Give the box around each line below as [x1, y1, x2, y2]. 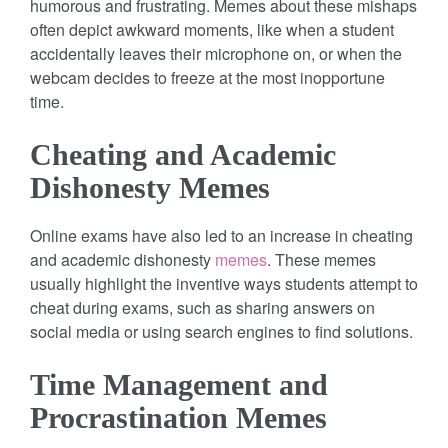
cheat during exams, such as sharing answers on [30, 295, 375, 319]
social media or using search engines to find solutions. [30, 319, 413, 343]
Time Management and [30, 367, 328, 401]
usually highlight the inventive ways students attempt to [30, 271, 418, 295]
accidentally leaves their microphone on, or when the [30, 41, 402, 65]
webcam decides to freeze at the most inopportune [30, 65, 385, 89]
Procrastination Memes [30, 400, 327, 434]
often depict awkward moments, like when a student [30, 17, 394, 41]
